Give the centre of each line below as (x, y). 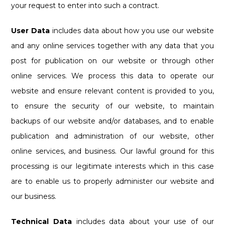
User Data (31, 30)
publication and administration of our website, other (113, 136)
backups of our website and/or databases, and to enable (113, 121)
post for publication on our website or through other (113, 61)
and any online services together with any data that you (113, 45)
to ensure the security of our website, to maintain (113, 106)
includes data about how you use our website (132, 30)
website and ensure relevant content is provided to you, (113, 91)
